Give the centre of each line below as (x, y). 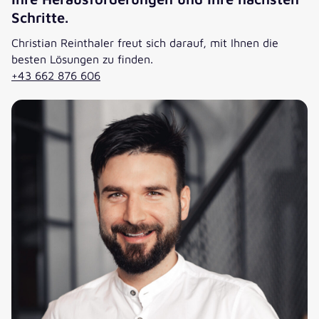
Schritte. (40, 18)
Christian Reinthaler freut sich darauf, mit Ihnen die (145, 43)
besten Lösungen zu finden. (82, 59)
